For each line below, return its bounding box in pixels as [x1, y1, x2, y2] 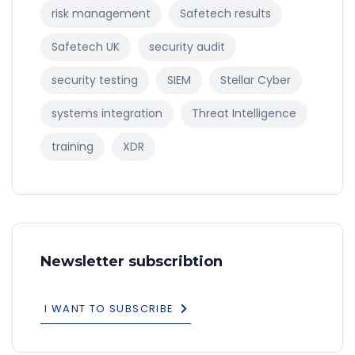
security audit [149, 39, 225, 55]
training [52, 139, 94, 155]
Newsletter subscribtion [40, 253, 223, 271]
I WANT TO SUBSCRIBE [44, 301, 174, 317]
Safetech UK [52, 39, 120, 55]
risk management [52, 6, 151, 22]
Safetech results [180, 6, 271, 22]
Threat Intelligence [192, 105, 296, 122]
